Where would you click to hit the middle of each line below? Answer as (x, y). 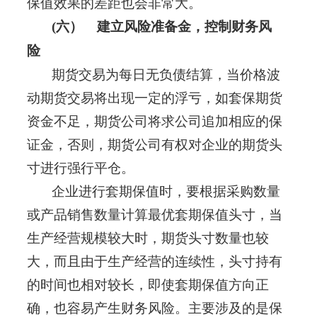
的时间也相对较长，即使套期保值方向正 (148, 285)
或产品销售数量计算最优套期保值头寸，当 (154, 215)
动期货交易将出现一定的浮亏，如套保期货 (154, 98)
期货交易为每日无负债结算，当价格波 (153, 75)
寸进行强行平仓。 (80, 168)
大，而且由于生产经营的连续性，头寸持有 (154, 262)
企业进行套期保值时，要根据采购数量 (153, 192)
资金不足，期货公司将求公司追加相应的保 (154, 122)
